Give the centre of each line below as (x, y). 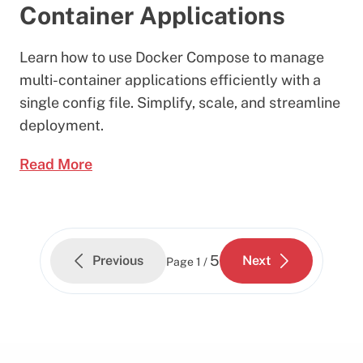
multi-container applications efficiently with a (170, 79)
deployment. (62, 125)
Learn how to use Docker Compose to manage (172, 57)
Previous (118, 260)
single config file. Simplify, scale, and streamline (180, 102)
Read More (56, 164)
